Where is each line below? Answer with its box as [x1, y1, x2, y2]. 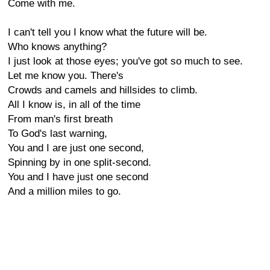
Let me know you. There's [8, 70, 124, 81]
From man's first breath [8, 113, 113, 125]
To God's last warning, [8, 128, 107, 139]
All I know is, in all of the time [8, 99, 140, 110]
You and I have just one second [8, 171, 148, 183]
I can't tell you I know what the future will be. [8, 27, 207, 38]
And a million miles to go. [8, 186, 121, 197]
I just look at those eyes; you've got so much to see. [8, 55, 243, 67]
